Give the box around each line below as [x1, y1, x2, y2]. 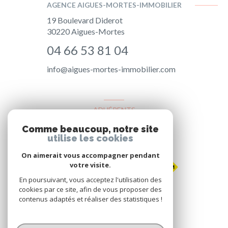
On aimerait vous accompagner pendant [21, 151, 160, 160]
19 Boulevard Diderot [46, 15, 123, 25]
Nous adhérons [81, 124, 147, 136]
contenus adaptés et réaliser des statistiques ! [18, 194, 162, 204]
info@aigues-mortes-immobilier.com [46, 64, 176, 74]
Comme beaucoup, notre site [22, 124, 159, 134]
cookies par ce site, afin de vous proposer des [19, 185, 162, 194]
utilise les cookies [47, 133, 133, 144]
